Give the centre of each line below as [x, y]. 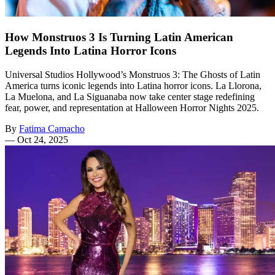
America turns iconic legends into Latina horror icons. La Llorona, [133, 85]
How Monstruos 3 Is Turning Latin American [119, 37]
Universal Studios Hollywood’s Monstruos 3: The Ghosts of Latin [133, 74]
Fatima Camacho [52, 128]
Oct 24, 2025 [43, 139]
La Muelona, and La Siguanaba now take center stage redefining [130, 96]
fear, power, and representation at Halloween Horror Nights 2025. [132, 107]
